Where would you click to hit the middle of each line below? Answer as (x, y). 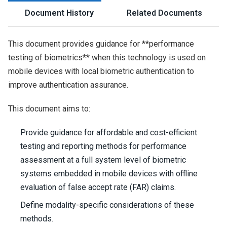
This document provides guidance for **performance (101, 44)
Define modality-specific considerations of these (107, 205)
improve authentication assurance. (68, 85)
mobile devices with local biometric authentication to (101, 71)
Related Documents (165, 13)
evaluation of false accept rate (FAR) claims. (98, 187)
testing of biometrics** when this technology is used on (107, 58)
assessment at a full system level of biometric (103, 160)
